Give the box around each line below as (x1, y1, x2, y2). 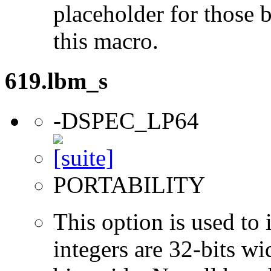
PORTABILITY (53, 172, 205, 198)
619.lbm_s (5, 67, 108, 94)
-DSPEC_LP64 (53, 108, 199, 134)
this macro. (53, 27, 158, 54)
